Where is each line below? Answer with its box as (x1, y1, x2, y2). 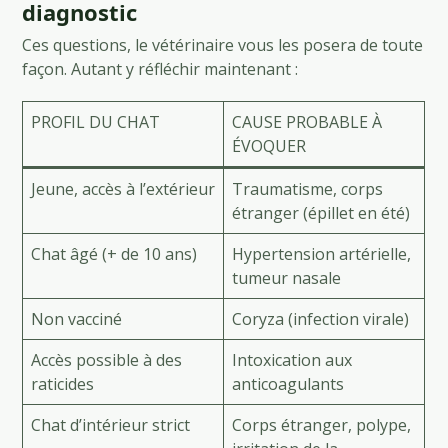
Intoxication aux (232, 348, 353, 371)
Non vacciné (31, 307, 123, 330)
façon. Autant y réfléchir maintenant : (22, 57, 299, 80)
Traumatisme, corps (232, 177, 384, 200)
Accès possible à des (31, 348, 183, 371)
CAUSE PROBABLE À (232, 110, 383, 133)
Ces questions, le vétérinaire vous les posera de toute (22, 33, 424, 56)
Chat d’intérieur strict (31, 413, 191, 436)
